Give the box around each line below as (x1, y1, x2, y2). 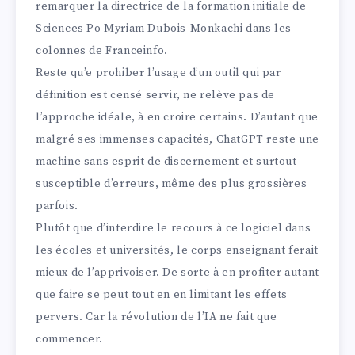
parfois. (36, 199, 78, 214)
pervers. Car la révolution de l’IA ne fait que (36, 310, 277, 325)
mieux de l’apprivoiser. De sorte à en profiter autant (36, 265, 319, 281)
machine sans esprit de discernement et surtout (36, 155, 297, 170)
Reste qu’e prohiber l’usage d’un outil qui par (36, 66, 281, 81)
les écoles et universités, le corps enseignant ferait (36, 243, 319, 258)
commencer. (36, 332, 103, 347)
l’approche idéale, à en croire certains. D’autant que (36, 110, 319, 125)
